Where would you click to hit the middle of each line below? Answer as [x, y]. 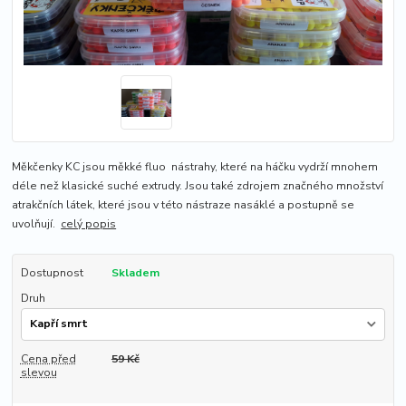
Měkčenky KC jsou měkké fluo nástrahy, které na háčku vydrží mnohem [195, 167]
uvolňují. [37, 224]
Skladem [135, 273]
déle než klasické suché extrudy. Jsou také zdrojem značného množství [198, 186]
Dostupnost [52, 273]
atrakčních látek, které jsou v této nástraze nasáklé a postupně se [184, 205]
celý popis [89, 224]
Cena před [48, 359]
